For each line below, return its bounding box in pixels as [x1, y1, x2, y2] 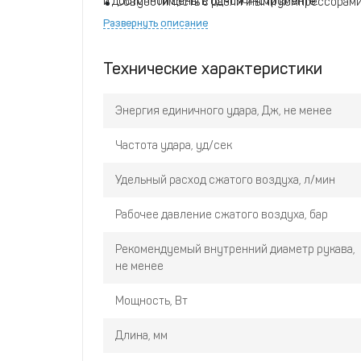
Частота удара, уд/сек [115, 139, 232, 153]
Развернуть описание [103, 17, 208, 30]
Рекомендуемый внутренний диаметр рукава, [115, 243, 355, 257]
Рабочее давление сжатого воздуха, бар [115, 208, 328, 222]
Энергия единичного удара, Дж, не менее [115, 104, 332, 118]
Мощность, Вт [115, 294, 188, 309]
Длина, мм [115, 329, 168, 343]
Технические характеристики [103, 59, 322, 79]
